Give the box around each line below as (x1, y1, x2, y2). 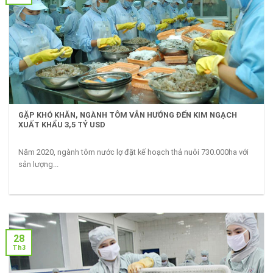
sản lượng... (18, 159, 59, 169)
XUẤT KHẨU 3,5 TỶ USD (18, 120, 106, 130)
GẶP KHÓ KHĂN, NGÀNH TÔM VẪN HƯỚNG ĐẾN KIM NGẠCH (18, 110, 238, 120)
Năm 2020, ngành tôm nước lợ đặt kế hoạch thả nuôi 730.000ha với (18, 147, 249, 157)
